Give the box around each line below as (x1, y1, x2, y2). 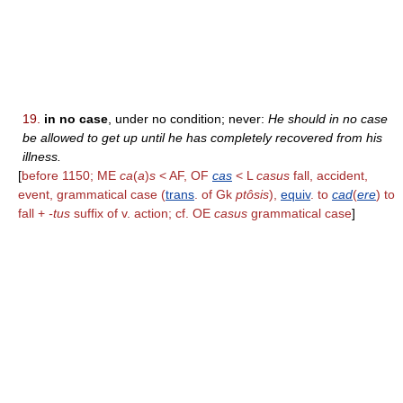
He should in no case (268, 111, 388, 126)
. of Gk (194, 186, 236, 201)
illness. (22, 148, 61, 164)
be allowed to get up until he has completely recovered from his (22, 130, 382, 145)
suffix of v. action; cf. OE (70, 205, 214, 220)
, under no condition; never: (108, 111, 268, 126)
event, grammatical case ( (18, 186, 166, 201)
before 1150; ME (22, 167, 120, 183)
